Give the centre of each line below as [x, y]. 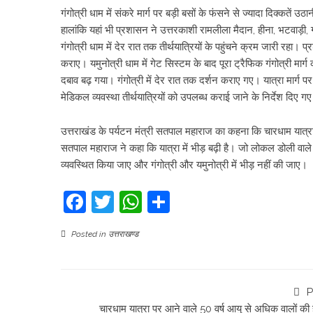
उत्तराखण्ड [123, 234]
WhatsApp [196, 202]
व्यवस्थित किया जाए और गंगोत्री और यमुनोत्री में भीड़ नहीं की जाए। [184, 165]
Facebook [136, 202]
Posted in [89, 234]
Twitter [150, 202]
